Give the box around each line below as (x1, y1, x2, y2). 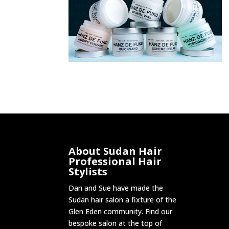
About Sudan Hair (68, 144, 163, 158)
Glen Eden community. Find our (68, 207, 173, 217)
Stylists (68, 165, 108, 179)
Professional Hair (68, 154, 162, 169)
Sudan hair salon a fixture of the (68, 195, 177, 205)
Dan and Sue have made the (68, 183, 164, 193)
